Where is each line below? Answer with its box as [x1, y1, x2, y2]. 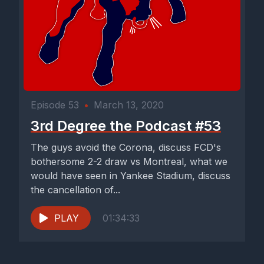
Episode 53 [31, 99, 79, 111]
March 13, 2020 [94, 99, 164, 111]
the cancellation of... [31, 184, 120, 196]
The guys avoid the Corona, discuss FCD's [31, 141, 221, 154]
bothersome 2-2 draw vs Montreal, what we [31, 156, 228, 168]
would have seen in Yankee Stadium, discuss [31, 170, 230, 182]
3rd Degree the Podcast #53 [31, 117, 221, 135]
